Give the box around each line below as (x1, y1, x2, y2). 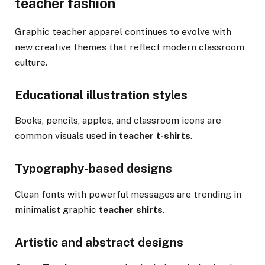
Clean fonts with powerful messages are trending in (15, 188, 241, 200)
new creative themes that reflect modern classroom (15, 41, 244, 53)
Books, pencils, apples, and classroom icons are (15, 115, 221, 127)
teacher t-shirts (119, 130, 190, 142)
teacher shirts (99, 203, 163, 215)
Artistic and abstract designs (15, 235, 183, 250)
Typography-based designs (15, 161, 172, 176)
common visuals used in (15, 130, 119, 142)
